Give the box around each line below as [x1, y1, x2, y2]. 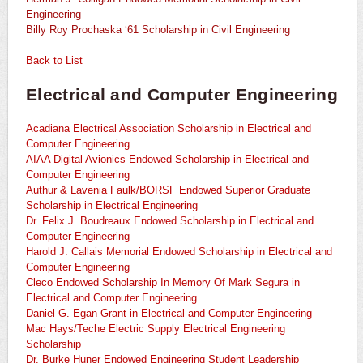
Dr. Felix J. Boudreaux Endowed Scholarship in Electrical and [26, 215, 314, 228]
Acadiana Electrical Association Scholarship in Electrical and [26, 122, 311, 135]
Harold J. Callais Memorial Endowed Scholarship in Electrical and [26, 246, 332, 258]
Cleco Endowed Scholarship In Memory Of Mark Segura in [26, 276, 300, 289]
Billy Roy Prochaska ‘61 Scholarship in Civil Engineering [26, 23, 290, 36]
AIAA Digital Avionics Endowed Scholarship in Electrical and [26, 153, 309, 166]
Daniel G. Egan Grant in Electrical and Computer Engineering [26, 307, 312, 320]
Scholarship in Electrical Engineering [26, 199, 198, 212]
